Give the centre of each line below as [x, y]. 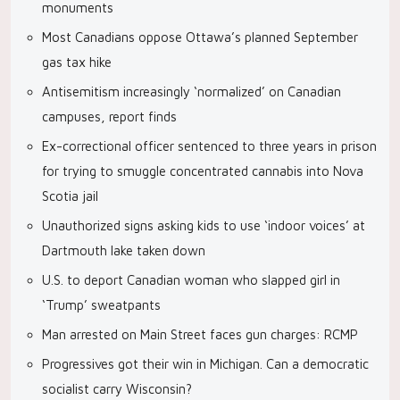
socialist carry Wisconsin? [117, 389]
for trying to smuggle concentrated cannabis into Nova [203, 171]
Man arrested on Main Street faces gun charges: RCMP [200, 334]
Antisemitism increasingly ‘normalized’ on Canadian [192, 92]
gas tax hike [77, 62]
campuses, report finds [109, 117]
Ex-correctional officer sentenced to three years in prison [209, 146]
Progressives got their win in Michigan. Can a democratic [205, 364]
